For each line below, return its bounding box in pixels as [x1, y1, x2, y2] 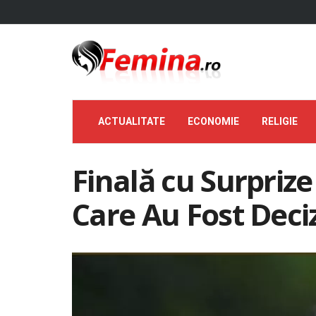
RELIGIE [262, 116, 298, 127]
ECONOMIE [188, 116, 239, 127]
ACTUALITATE [98, 116, 165, 127]
